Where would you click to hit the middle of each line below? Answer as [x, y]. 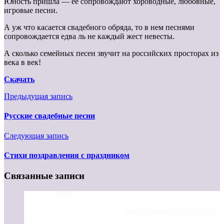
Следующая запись [36, 135]
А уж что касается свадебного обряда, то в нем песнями [99, 27]
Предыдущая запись [38, 96]
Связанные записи [44, 176]
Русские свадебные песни [49, 116]
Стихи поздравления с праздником [67, 155]
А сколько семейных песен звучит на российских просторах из [111, 53]
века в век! [22, 62]
